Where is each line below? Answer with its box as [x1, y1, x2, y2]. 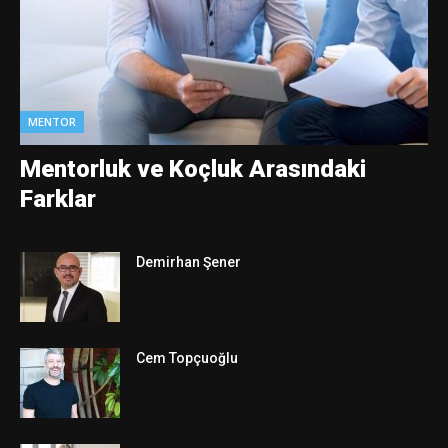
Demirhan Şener [136, 253, 241, 270]
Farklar [20, 184, 96, 213]
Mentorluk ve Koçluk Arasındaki [20, 154, 366, 183]
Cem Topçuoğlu [136, 349, 238, 366]
